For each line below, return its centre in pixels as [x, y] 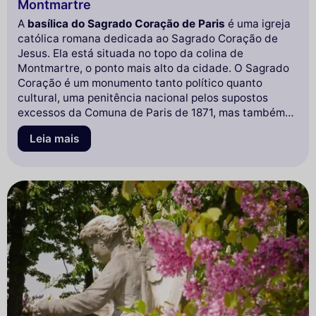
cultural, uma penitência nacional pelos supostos [143, 98]
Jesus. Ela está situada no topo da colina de [130, 54]
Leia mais [54, 139]
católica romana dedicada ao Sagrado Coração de [148, 39]
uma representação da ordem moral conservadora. [148, 128]
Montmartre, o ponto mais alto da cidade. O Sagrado [153, 68]
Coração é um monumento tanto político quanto [140, 83]
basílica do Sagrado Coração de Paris [126, 24]
